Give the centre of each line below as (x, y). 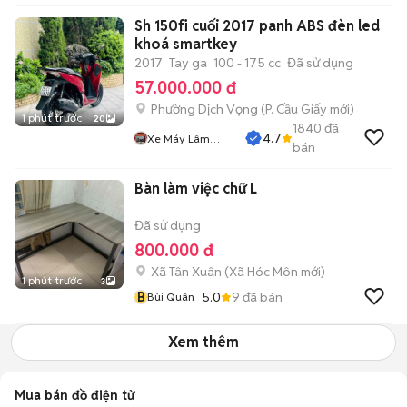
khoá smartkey (186, 44)
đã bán (261, 297)
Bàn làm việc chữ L (196, 189)
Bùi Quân (171, 297)
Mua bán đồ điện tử (74, 395)
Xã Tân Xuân (186, 272)
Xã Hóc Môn (263, 272)
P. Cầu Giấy (296, 109)
